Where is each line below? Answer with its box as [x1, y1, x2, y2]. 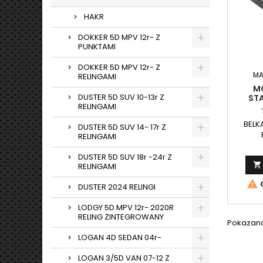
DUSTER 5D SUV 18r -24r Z [78, 151, 172, 163]
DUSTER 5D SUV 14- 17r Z [78, 122, 166, 133]
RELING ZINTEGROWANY [78, 211, 164, 222]
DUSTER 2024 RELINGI [78, 181, 156, 193]
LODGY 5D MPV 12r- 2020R [78, 202, 174, 213]
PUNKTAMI [78, 41, 116, 52]
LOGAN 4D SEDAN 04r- [78, 232, 161, 243]
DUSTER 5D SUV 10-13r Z [78, 92, 164, 103]
